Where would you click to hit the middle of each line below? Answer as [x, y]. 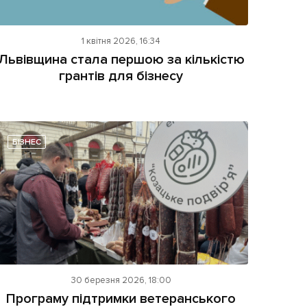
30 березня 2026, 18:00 [121, 280]
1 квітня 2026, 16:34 [121, 41]
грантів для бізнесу [121, 76]
